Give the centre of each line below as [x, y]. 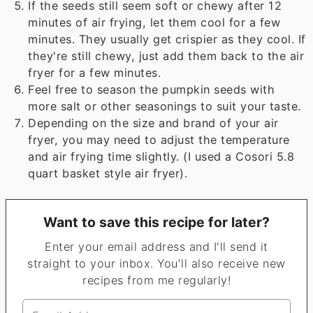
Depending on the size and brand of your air [153, 123]
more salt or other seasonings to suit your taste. [165, 107]
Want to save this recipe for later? [156, 223]
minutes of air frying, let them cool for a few [154, 23]
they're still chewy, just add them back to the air [166, 56]
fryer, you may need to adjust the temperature [159, 140]
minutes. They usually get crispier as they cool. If [167, 39]
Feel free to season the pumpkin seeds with [152, 90]
